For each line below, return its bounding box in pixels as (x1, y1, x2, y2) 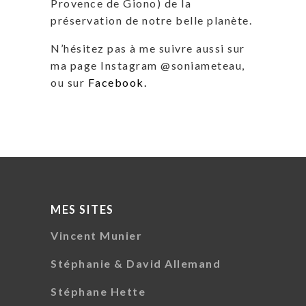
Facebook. (87, 76, 147, 89)
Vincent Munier (51, 229, 142, 242)
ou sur (51, 76, 88, 89)
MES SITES (51, 202, 114, 216)
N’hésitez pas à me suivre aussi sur (51, 42, 245, 55)
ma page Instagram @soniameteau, (51, 59, 245, 72)
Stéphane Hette (51, 285, 145, 298)
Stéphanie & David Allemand (51, 257, 221, 270)
